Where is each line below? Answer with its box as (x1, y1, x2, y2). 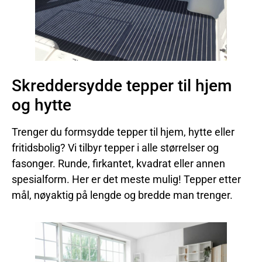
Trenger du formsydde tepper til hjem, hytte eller (12, 126, 235, 139)
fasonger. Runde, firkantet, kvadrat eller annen (12, 157, 225, 170)
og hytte (12, 95, 71, 115)
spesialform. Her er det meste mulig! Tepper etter (12, 173, 241, 186)
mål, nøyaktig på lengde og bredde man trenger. (12, 189, 233, 202)
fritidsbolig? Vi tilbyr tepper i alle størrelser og (12, 142, 219, 154)
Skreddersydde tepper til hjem (12, 76, 232, 96)
